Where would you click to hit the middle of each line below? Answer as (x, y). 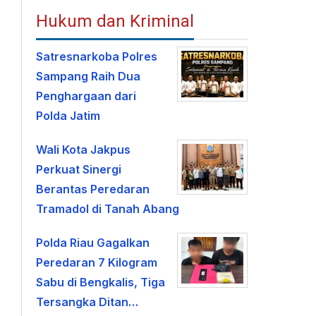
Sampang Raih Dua (89, 76)
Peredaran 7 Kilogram (97, 262)
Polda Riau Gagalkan (93, 243)
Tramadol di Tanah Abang (108, 209)
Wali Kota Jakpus (84, 150)
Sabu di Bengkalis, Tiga (101, 282)
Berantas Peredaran (93, 189)
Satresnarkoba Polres (97, 56)
